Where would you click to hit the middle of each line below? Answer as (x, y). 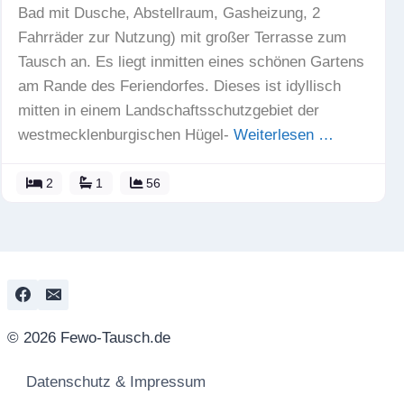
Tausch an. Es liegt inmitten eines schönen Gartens (191, 62)
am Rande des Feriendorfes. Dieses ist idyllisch (179, 86)
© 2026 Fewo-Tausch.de (89, 337)
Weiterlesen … (284, 135)
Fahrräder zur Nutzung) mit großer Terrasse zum (182, 37)
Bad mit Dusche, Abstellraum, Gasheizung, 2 (169, 13)
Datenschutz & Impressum (114, 381)
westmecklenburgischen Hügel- (126, 135)
